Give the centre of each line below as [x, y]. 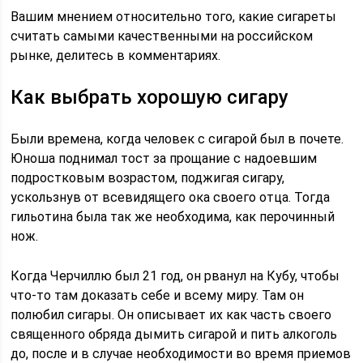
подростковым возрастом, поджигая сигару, [148, 178]
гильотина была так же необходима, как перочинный [173, 217]
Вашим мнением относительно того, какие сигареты [174, 17]
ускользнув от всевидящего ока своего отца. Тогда [171, 197]
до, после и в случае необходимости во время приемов [181, 354]
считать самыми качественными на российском [162, 36]
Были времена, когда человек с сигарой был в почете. [177, 139]
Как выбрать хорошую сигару [150, 97]
